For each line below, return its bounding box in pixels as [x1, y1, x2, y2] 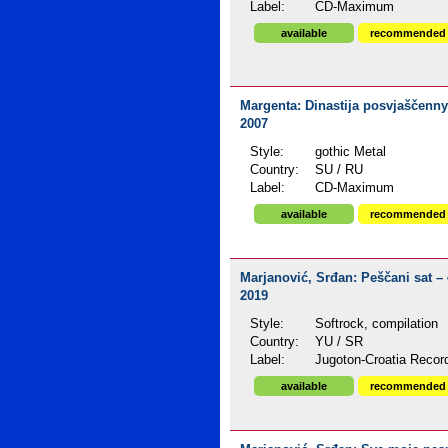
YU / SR [315, 335, 364, 349]
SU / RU [315, 163, 364, 177]
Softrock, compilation [315, 317, 439, 331]
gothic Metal [315, 145, 387, 159]
